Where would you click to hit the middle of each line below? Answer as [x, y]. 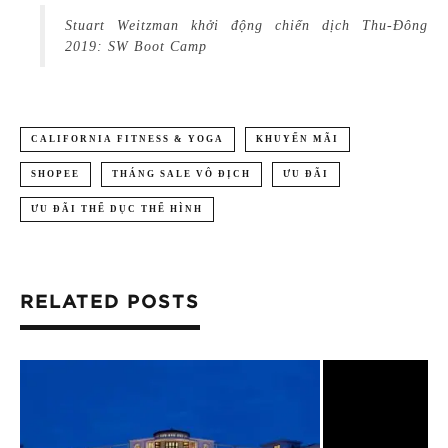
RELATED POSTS [110, 302]
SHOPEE [55, 173]
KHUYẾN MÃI [297, 138]
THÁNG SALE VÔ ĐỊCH [181, 173]
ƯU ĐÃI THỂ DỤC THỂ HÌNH [117, 208]
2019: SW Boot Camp [136, 46]
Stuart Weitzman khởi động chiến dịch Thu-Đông [246, 25]
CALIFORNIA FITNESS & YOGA [127, 138]
